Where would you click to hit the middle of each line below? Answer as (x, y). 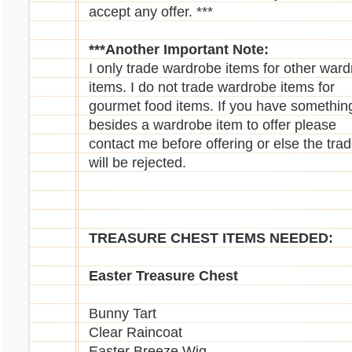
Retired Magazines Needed (178, 156)
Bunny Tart (123, 314)
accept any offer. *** (151, 12)
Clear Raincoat (136, 333)
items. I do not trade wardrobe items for (212, 88)
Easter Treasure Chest (163, 276)
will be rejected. (137, 163)
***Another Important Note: (179, 50)
